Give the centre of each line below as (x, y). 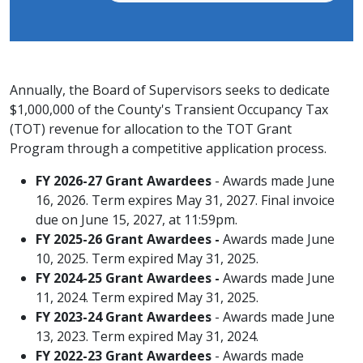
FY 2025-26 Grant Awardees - (128, 239)
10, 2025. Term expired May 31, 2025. (149, 258)
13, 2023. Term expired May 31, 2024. (149, 336)
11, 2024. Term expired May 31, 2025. (147, 297)
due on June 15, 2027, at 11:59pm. (137, 220)
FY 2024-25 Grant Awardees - (128, 278)
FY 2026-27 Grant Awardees (124, 181)
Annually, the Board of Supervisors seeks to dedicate (170, 90)
